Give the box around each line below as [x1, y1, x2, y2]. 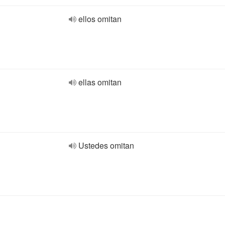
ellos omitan [78, 13, 122, 25]
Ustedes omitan [78, 140, 134, 151]
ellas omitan [78, 76, 122, 88]
